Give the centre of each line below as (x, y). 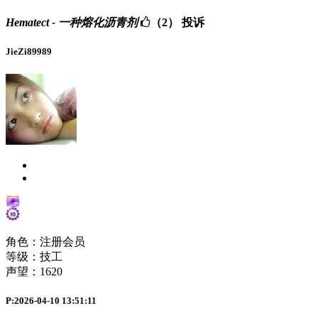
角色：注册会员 (45, 241)
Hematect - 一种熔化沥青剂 (72, 23)
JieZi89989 (29, 52)
